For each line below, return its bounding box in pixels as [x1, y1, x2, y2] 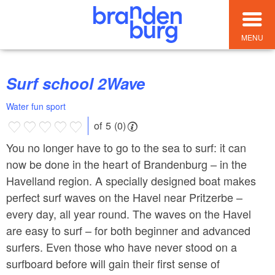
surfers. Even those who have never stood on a [6, 238, 237, 255]
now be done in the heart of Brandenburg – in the [6, 155, 247, 172]
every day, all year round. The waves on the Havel [6, 205, 251, 222]
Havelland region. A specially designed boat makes [6, 172, 256, 188]
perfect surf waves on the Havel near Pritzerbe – [6, 188, 242, 205]
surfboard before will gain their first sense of [6, 255, 220, 271]
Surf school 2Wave [17, 72, 145, 95]
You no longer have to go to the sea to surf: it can [6, 139, 246, 155]
